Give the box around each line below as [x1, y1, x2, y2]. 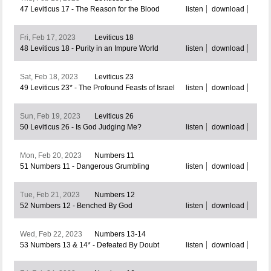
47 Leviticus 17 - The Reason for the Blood [19, 5, 160, 14]
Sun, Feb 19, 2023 [19, 112, 80, 121]
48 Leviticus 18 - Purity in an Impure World [19, 44, 158, 53]
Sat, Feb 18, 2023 [19, 73, 78, 82]
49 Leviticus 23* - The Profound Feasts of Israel [19, 83, 175, 93]
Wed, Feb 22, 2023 [19, 230, 82, 239]
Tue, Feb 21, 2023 [19, 191, 80, 200]
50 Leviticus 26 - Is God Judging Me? [19, 123, 142, 132]
